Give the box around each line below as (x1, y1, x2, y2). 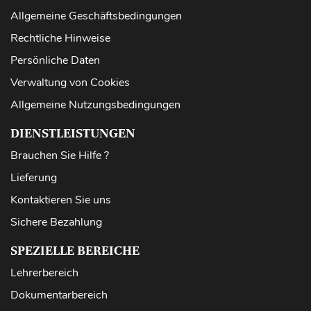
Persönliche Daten (10, 52, 100, 68)
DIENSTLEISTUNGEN (10, 124, 135, 141)
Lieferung (10, 169, 57, 185)
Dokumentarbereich (10, 287, 108, 303)
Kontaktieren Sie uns (10, 192, 111, 208)
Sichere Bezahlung (10, 214, 102, 230)
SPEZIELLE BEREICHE (10, 242, 140, 258)
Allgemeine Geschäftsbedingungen (10, 8, 182, 24)
